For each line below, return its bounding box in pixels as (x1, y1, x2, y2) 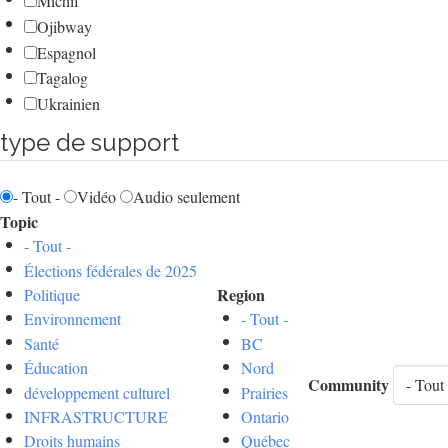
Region (217, 283, 265, 306)
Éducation (24, 357, 88, 379)
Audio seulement (133, 186, 240, 208)
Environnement (24, 308, 121, 330)
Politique (24, 284, 80, 305)
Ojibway (37, 15, 92, 37)
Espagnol (37, 41, 96, 63)
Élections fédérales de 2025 (24, 259, 197, 281)
